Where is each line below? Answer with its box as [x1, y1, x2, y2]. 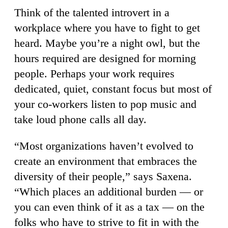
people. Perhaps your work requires [14, 67, 175, 80]
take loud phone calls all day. [14, 112, 147, 126]
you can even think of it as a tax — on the [14, 200, 205, 213]
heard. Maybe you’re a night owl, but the [14, 36, 200, 49]
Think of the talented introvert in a [14, 6, 169, 19]
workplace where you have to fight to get [14, 21, 200, 34]
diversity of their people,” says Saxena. [14, 169, 192, 183]
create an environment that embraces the [14, 154, 197, 167]
